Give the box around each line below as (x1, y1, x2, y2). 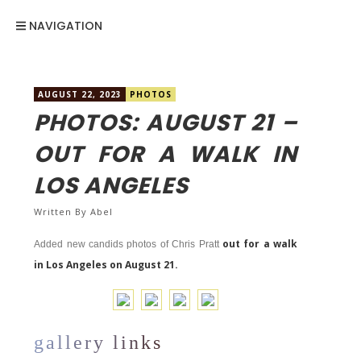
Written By (34, 205, 91, 218)
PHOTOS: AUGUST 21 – (34, 107, 297, 139)
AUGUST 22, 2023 (38, 89, 122, 100)
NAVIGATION (26, 18, 103, 34)
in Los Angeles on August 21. (34, 258, 179, 272)
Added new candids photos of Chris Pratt (34, 239, 219, 250)
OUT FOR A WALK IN (34, 139, 297, 170)
